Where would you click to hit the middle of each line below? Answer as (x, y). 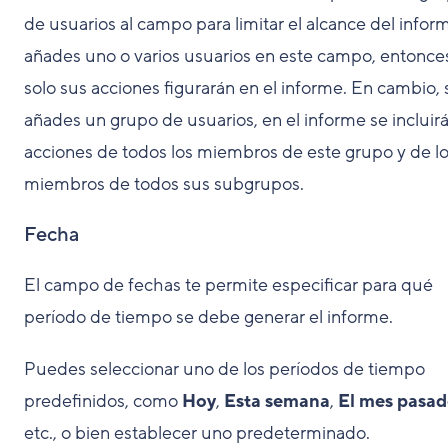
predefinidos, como (103, 401)
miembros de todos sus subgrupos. (164, 184)
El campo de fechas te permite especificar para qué (228, 285)
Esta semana (277, 401)
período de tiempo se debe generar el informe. (208, 317)
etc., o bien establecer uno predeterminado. (197, 433)
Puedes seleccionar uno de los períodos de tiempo (224, 369)
